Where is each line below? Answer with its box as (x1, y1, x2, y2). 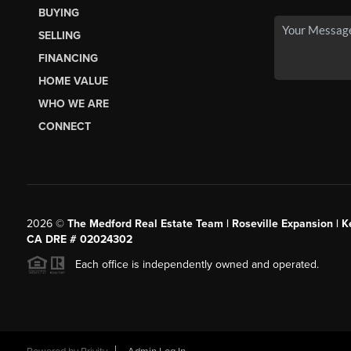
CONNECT (38, 120, 91, 134)
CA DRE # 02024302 (26, 232, 132, 246)
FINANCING (38, 52, 98, 66)
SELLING (38, 29, 81, 43)
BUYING (38, 6, 79, 20)
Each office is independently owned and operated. (65, 257, 319, 271)
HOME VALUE (38, 74, 108, 89)
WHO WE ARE (38, 97, 109, 111)
